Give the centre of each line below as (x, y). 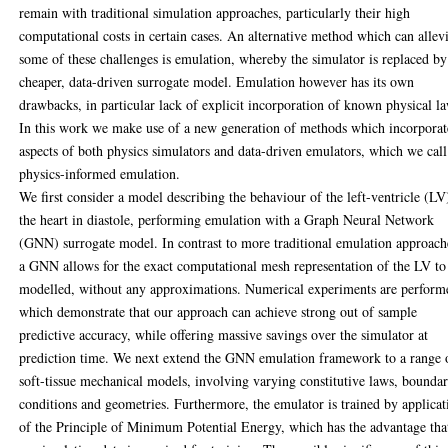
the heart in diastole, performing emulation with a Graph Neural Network (227, 219)
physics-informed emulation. (100, 173)
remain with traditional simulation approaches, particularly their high (215, 12)
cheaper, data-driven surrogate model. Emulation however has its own (217, 81)
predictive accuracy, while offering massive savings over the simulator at (224, 334)
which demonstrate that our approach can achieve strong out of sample (218, 311)
